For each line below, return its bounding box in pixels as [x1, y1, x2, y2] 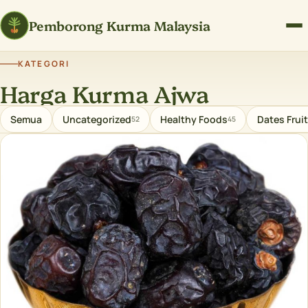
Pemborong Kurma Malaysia [29, 16, 210, 34]
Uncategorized [63, 113, 132, 126]
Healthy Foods [160, 113, 228, 126]
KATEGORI [18, 58, 70, 69]
